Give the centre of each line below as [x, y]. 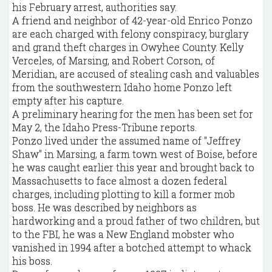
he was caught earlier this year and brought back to [133, 167]
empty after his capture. [68, 100]
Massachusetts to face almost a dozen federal [120, 181]
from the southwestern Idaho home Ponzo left [122, 87]
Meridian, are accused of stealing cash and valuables [136, 74]
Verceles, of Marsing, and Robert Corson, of [114, 60]
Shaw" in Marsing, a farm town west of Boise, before [135, 154]
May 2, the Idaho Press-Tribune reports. [104, 127]
